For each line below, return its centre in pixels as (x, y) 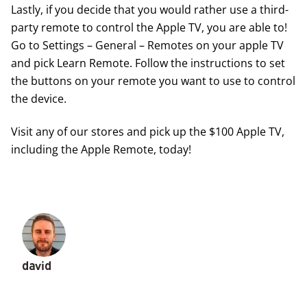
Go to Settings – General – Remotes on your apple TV (147, 45)
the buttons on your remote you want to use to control (153, 81)
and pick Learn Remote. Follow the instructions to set (148, 63)
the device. (39, 99)
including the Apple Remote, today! (101, 149)
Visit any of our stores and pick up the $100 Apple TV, (148, 132)
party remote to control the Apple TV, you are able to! (149, 27)
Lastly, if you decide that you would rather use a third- (150, 10)
